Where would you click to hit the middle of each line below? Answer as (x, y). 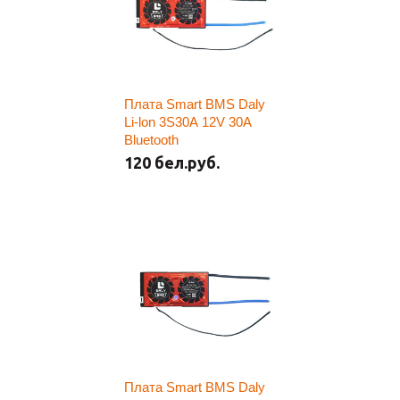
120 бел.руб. (172, 162)
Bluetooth (151, 140)
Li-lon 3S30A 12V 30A (188, 122)
